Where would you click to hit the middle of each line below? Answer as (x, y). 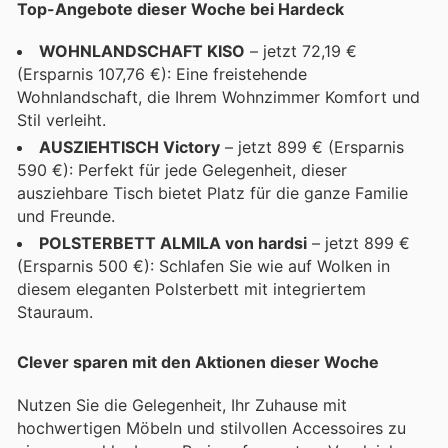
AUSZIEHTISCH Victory (129, 147)
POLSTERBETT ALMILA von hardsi (173, 243)
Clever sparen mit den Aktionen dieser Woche (198, 362)
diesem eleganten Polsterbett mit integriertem (191, 289)
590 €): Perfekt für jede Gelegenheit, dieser (182, 170)
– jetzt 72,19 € (301, 51)
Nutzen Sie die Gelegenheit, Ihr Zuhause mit (182, 404)
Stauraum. (55, 312)
